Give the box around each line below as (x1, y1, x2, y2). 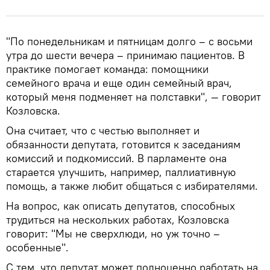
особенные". (6, 240, 69, 254)
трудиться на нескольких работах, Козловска (6, 212, 229, 227)
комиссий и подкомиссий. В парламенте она (6, 151, 227, 165)
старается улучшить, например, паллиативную (6, 165, 236, 179)
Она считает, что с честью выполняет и (6, 123, 199, 137)
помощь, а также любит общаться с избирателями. (6, 178, 258, 193)
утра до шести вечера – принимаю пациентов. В (6, 48, 245, 62)
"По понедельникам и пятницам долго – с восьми (6, 34, 253, 48)
